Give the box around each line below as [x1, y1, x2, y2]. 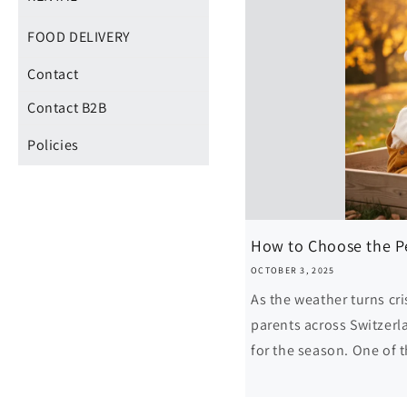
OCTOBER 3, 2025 [251, 264, 335, 276]
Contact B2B [27, 98, 107, 117]
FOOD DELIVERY [27, 27, 130, 46]
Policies [27, 135, 79, 154]
